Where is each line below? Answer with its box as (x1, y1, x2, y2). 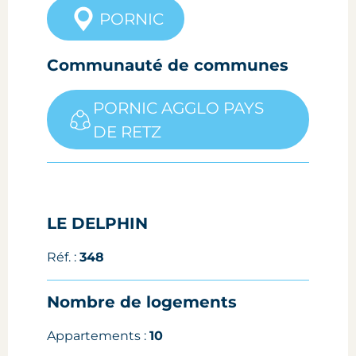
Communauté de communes (47, 56, 289, 75)
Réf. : (47, 249, 80, 265)
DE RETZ (93, 122, 162, 142)
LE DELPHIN (47, 213, 149, 233)
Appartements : (47, 327, 150, 343)
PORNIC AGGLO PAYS (93, 99, 265, 118)
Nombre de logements (47, 292, 238, 311)
